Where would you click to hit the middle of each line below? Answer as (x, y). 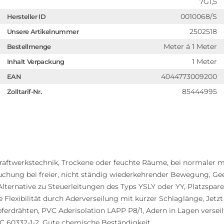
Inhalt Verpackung (36, 61)
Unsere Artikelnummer (43, 31)
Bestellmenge (29, 46)
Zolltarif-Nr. (24, 91)
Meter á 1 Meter (190, 46)
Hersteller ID (26, 16)
